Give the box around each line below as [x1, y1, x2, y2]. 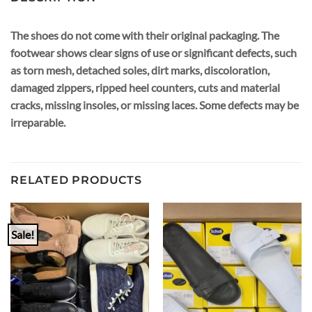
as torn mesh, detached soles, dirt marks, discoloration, [10, 63, 270, 77]
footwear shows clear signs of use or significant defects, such [10, 46, 297, 60]
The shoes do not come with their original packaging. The [10, 29, 279, 42]
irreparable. [10, 116, 65, 130]
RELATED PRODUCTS [10, 173, 142, 187]
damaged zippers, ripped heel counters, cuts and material [10, 81, 280, 95]
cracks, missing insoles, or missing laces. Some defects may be [10, 98, 299, 112]
